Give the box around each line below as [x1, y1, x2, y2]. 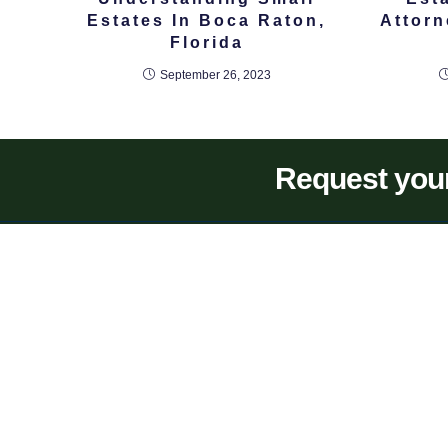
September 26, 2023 [159, 68, 271, 83]
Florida [169, 34, 244, 52]
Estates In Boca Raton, [87, 12, 327, 30]
